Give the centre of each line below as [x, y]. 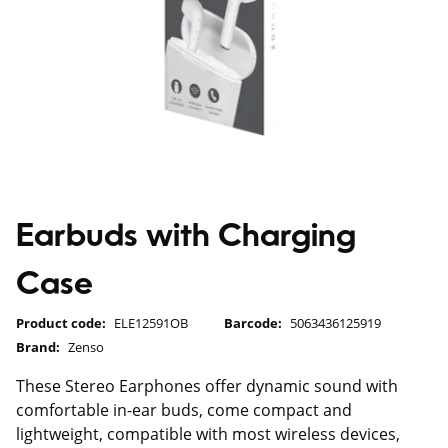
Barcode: [253, 323]
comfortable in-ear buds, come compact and [184, 410]
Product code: [61, 323]
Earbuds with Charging [186, 238]
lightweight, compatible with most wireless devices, [208, 434]
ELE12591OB [151, 323]
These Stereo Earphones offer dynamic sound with [207, 386]
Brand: [38, 347]
